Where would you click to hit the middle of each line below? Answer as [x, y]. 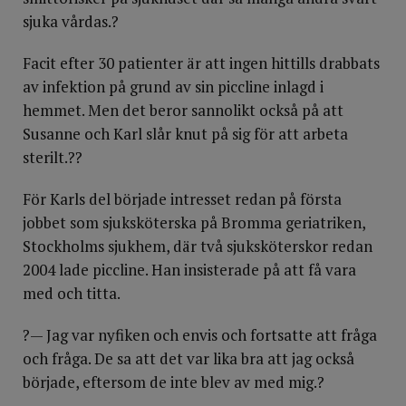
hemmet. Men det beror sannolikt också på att [183, 110]
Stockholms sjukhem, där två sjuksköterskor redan [198, 246]
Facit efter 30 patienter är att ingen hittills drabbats [201, 63]
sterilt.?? [53, 157]
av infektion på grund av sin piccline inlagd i [173, 87]
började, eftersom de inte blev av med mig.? [174, 382]
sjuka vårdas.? [71, 21]
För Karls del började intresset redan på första [182, 199]
